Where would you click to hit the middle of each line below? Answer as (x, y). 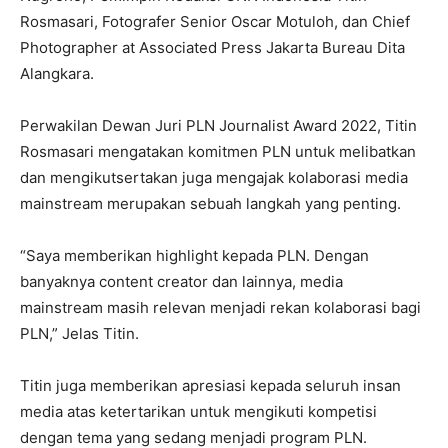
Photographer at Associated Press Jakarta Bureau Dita (212, 47)
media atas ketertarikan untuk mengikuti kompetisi (198, 411)
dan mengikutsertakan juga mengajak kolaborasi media (214, 177)
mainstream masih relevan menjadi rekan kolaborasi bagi (220, 307)
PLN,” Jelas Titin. (79, 333)
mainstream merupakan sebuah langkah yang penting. (210, 203)
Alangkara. (57, 73)
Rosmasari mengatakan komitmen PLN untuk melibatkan (218, 151)
